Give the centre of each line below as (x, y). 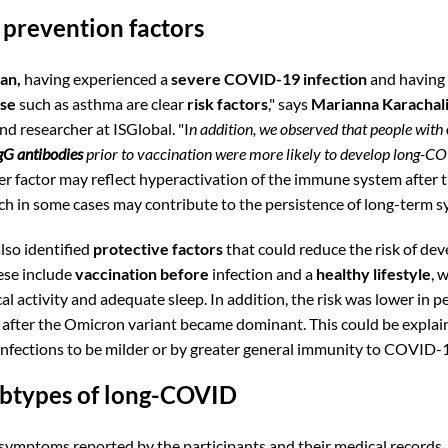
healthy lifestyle (373, 273)
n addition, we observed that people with (317, 128)
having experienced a (95, 78)
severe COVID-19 (235, 78)
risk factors (227, 103)
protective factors (157, 248)
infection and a (263, 273)
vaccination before (143, 273)
